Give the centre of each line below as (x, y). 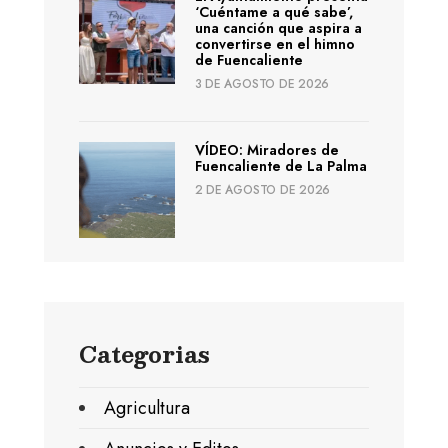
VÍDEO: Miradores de (266, 150)
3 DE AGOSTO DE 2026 (262, 84)
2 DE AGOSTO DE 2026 (262, 190)
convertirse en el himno (274, 44)
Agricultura (147, 407)
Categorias (144, 353)
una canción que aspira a (278, 28)
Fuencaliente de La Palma (280, 166)
